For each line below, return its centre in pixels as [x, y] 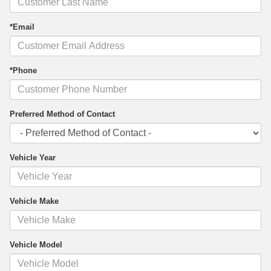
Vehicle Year [33, 158]
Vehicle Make [34, 201]
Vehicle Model [36, 245]
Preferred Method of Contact [62, 114]
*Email [22, 27]
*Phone [23, 71]
